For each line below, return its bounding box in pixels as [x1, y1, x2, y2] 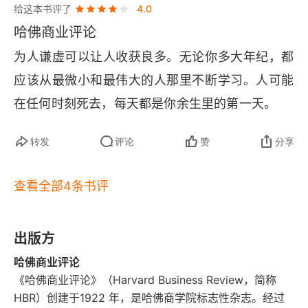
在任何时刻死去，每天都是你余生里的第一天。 [14, 96, 277, 111]
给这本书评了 [14, 3, 71, 14]
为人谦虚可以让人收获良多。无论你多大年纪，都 [14, 49, 294, 64]
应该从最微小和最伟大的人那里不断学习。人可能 [14, 73, 294, 87]
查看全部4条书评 [14, 179, 109, 193]
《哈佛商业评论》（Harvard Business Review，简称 [14, 273, 276, 287]
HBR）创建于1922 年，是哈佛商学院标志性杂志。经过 [14, 291, 285, 305]
